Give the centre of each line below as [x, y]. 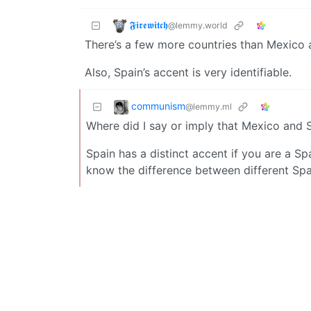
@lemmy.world [198, 25]
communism [158, 106]
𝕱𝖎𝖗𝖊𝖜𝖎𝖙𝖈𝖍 [149, 24]
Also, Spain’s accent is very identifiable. [188, 72]
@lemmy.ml [209, 106]
